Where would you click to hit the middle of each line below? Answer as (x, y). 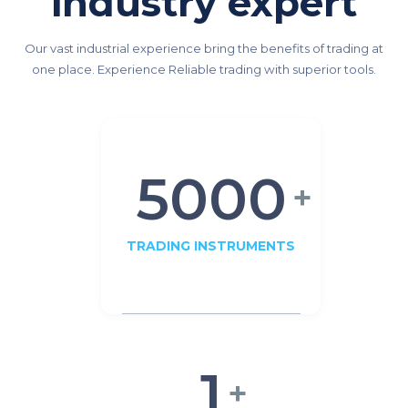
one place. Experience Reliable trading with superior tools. (204, 69)
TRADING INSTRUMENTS (211, 246)
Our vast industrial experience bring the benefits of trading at (204, 48)
